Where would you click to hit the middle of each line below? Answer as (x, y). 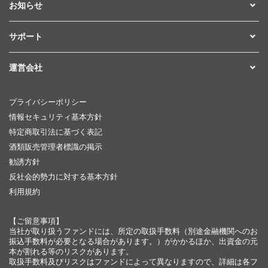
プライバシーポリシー (48, 102)
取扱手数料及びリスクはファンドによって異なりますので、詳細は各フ (133, 261)
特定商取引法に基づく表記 (56, 132)
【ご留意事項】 (36, 221)
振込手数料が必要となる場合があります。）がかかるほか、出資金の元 (133, 241)
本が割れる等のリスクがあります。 (71, 251)
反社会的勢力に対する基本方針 (63, 176)
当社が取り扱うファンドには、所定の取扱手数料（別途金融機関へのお (133, 231)
